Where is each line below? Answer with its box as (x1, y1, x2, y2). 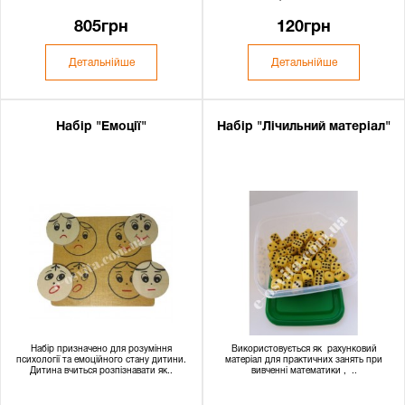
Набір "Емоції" (56, 121, 146, 133)
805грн (74, 20, 128, 35)
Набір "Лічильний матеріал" (217, 121, 391, 133)
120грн (277, 20, 331, 35)
